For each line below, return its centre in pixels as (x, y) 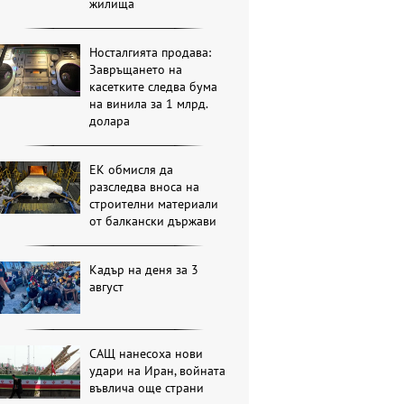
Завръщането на (136, 70)
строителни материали (154, 204)
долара (110, 121)
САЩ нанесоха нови (147, 354)
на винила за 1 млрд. (149, 104)
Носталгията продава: (151, 53)
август (107, 287)
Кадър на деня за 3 (144, 270)
